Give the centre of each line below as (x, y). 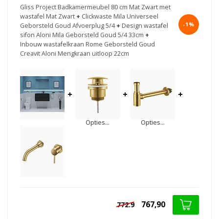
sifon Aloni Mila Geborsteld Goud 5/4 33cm (82, 35)
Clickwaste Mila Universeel (120, 17)
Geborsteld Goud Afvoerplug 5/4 (67, 26)
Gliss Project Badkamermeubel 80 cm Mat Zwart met (95, 7)
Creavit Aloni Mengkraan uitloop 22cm (75, 54)
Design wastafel (145, 26)
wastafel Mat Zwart (47, 17)
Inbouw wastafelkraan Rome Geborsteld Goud (88, 44)
